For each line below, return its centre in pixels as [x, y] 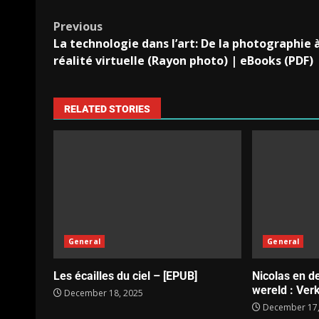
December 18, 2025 [103, 293]
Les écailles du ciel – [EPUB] [125, 276]
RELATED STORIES [107, 109]
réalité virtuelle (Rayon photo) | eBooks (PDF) [183, 61]
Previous [78, 27]
